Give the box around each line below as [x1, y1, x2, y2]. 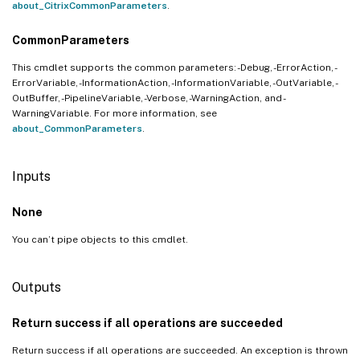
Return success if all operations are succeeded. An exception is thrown [12, 344, 348, 356]
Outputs [12, 279, 61, 295]
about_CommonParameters [12, 122, 142, 134]
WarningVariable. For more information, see [12, 107, 217, 119]
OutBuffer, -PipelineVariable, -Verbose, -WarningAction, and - [12, 92, 286, 104]
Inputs [12, 168, 51, 184]
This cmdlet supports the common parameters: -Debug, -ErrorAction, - [12, 61, 337, 73]
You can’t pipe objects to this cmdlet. [12, 233, 188, 245]
